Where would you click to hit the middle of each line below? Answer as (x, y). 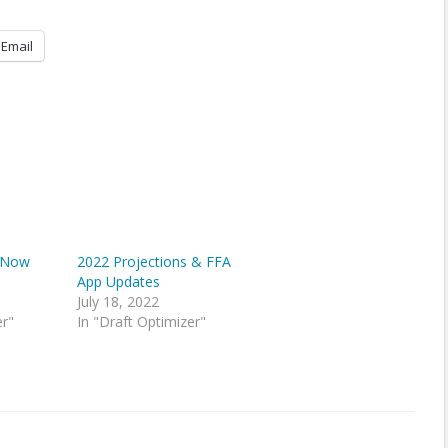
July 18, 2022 (117, 301)
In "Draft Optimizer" (141, 321)
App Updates (118, 281)
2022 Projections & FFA (153, 261)
